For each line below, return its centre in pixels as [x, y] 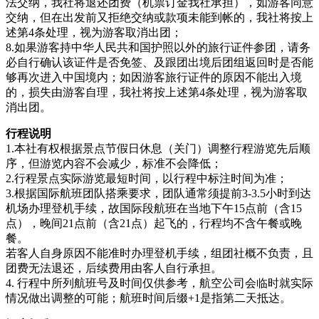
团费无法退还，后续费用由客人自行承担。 [114, 268]
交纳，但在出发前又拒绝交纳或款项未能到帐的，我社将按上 [159, 17]
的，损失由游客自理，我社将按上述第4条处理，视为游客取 [157, 92]
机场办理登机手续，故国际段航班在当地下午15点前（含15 [154, 208]
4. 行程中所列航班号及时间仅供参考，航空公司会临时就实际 [159, 283]
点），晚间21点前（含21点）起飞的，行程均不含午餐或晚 [154, 223]
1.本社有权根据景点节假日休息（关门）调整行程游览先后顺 [158, 148]
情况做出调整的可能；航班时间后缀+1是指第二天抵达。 [148, 298]
